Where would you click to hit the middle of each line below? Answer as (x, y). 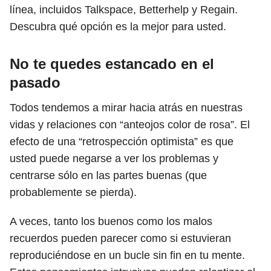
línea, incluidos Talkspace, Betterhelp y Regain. (124, 10)
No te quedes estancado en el (112, 64)
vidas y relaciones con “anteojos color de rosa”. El (130, 125)
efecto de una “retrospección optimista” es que (122, 142)
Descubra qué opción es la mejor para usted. (118, 27)
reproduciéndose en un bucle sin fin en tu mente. (127, 255)
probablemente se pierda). (75, 192)
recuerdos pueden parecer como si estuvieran (120, 238)
